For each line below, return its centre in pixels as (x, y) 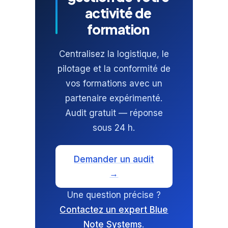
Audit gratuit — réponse (114, 113)
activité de (118, 13)
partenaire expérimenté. (114, 98)
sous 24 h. (114, 127)
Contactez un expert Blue (114, 209)
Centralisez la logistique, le (114, 54)
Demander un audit (114, 159)
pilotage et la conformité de (114, 68)
